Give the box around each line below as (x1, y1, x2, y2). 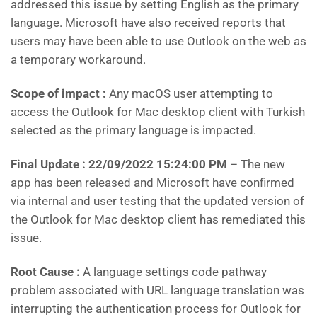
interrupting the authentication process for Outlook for (11, 301, 301, 316)
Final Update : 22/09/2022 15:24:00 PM (11, 157, 230, 171)
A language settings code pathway (80, 265, 267, 279)
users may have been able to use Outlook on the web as (11, 34, 306, 48)
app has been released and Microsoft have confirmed (11, 175, 294, 190)
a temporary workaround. (11, 52, 146, 67)
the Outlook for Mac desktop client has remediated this (11, 212, 306, 226)
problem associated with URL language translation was (11, 283, 304, 297)
